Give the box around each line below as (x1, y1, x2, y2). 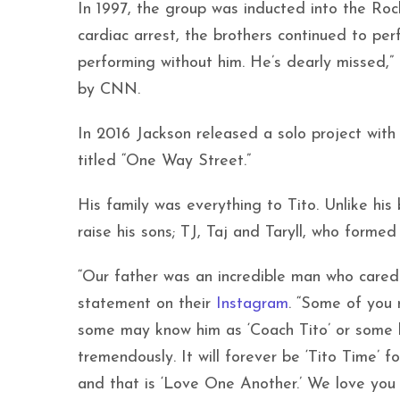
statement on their (78, 296, 216, 313)
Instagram (216, 296, 288, 313)
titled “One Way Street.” (78, 153, 251, 171)
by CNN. (78, 81, 140, 99)
